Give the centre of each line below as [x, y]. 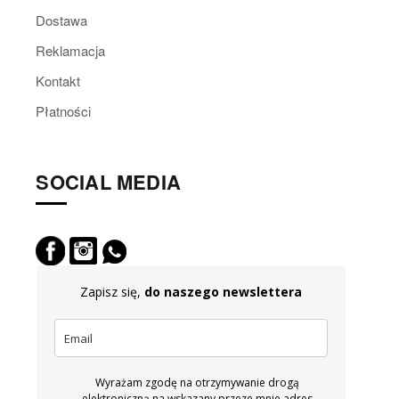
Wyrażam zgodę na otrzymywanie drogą [197, 383]
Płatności [64, 110]
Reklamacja [71, 50]
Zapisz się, [112, 292]
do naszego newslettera [223, 292]
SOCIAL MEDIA [109, 181]
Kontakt [58, 80]
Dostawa [62, 20]
